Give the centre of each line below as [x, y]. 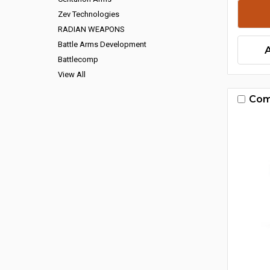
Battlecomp [78, 59]
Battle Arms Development [102, 44]
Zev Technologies [89, 14]
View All [72, 74]
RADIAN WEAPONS [91, 29]
